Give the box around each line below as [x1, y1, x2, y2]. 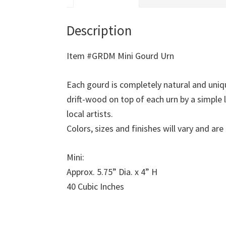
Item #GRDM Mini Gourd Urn [67, 50, 174, 62]
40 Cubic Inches [67, 181, 124, 193]
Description [67, 22, 132, 39]
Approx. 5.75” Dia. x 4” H [67, 166, 157, 178]
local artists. [67, 108, 113, 120]
